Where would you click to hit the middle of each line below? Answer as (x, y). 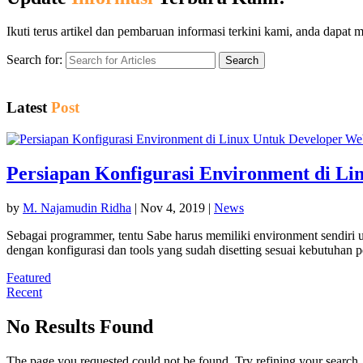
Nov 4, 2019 (173, 207)
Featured (29, 277)
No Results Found (80, 326)
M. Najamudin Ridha (77, 207)
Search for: (34, 60)
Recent (24, 292)
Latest (29, 108)
